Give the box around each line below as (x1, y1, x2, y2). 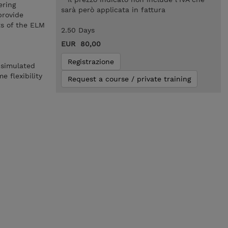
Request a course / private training (67, 75, 191, 83)
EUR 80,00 (61, 40, 101, 48)
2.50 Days (61, 26, 95, 34)
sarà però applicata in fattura (61, 6, 165, 14)
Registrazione (67, 58, 114, 66)
